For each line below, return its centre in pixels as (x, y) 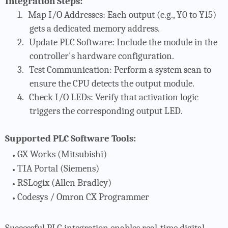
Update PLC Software (70, 42)
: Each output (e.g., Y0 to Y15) (160, 15)
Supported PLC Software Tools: (70, 138)
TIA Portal (38, 168)
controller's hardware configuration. (102, 56)
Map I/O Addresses (65, 15)
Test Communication (69, 69)
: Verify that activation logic (145, 97)
